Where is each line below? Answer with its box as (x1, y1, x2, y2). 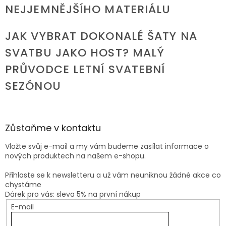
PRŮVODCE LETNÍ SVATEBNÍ (5, 62, 165, 78)
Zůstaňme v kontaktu (5, 122, 101, 135)
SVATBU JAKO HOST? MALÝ (5, 45, 165, 61)
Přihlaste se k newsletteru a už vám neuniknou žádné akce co (5, 170, 221, 181)
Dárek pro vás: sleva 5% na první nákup (5, 189, 141, 200)
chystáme (5, 180, 41, 190)
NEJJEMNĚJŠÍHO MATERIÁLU (5, 2, 171, 18)
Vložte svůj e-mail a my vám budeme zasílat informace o (5, 141, 209, 152)
